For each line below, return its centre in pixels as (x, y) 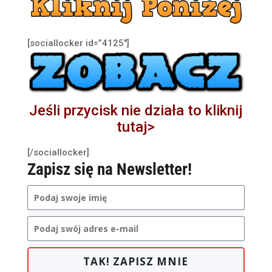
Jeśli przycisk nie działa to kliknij (136, 110)
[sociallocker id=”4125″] (78, 43)
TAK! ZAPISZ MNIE (136, 261)
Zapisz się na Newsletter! (109, 169)
